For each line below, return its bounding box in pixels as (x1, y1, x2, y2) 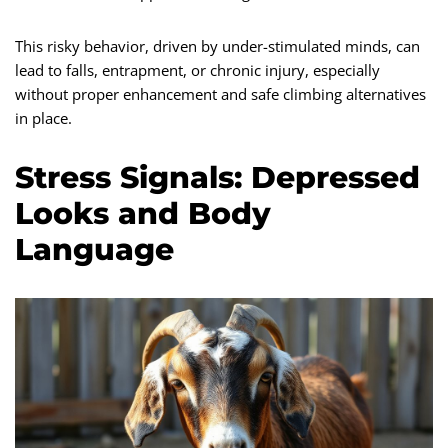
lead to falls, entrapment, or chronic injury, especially (15, 59, 380, 80)
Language (15, 230, 174, 268)
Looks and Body (15, 194, 271, 232)
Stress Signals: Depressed (15, 158, 420, 196)
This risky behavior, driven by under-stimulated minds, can (15, 35, 420, 56)
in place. (15, 107, 72, 128)
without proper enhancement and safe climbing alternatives (15, 83, 426, 104)
